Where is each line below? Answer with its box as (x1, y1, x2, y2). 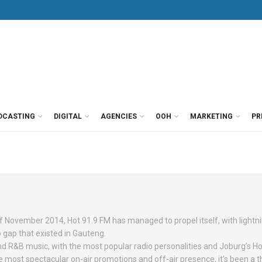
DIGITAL (54, 112, 82, 120)
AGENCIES (101, 112, 137, 120)
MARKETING (190, 112, 233, 120)
